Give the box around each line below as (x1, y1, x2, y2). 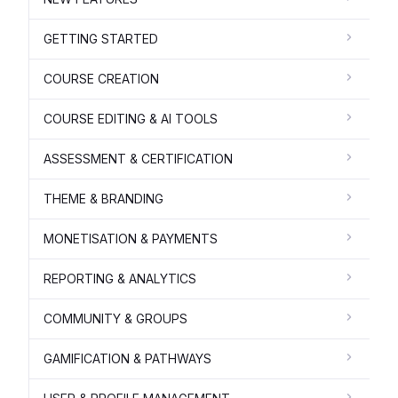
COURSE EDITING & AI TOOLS (44, 110, 218, 126)
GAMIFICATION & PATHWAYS (44, 350, 211, 366)
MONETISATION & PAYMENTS (44, 230, 218, 246)
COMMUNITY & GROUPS (44, 310, 187, 326)
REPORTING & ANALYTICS (44, 270, 196, 286)
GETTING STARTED (44, 30, 158, 46)
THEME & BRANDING (44, 190, 163, 206)
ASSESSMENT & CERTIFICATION (44, 150, 233, 166)
